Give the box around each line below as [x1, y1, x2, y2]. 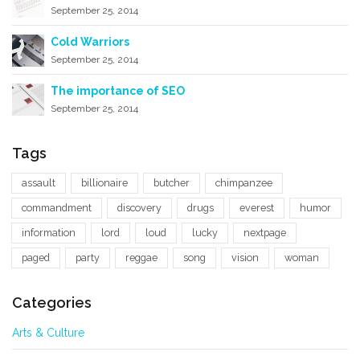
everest [239, 202, 274, 214]
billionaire [81, 177, 128, 189]
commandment [22, 202, 92, 214]
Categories [12, 294, 92, 311]
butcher [153, 177, 190, 189]
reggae [125, 252, 157, 264]
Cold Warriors [51, 35, 129, 48]
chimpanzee [215, 177, 272, 189]
